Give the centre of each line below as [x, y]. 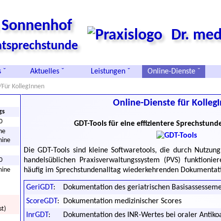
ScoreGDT [42, 201]
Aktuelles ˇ [47, 72]
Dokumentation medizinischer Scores [122, 201]
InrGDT [37, 215]
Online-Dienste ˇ [174, 72]
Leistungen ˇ [110, 72]
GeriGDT [40, 187]
